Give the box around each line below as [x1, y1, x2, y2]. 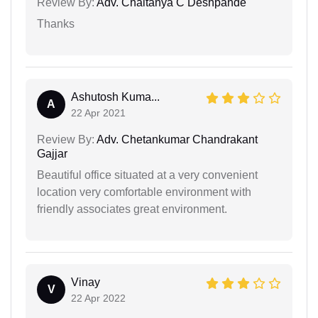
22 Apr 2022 [71, 292, 126, 304]
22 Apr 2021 [71, 106, 126, 119]
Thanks [37, 17, 75, 30]
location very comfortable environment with [37, 185, 251, 198]
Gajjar [37, 147, 67, 160]
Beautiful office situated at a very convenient [37, 168, 258, 181]
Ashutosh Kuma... [71, 90, 160, 103]
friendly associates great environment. [37, 202, 227, 215]
